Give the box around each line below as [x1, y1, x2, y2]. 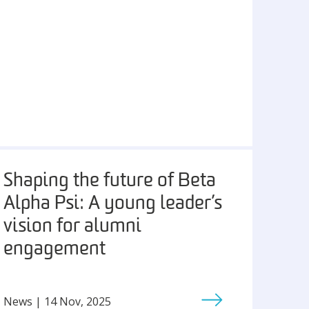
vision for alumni [3, 217, 142, 237]
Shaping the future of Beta [3, 172, 217, 191]
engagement [3, 240, 106, 259]
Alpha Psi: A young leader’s [3, 195, 223, 214]
